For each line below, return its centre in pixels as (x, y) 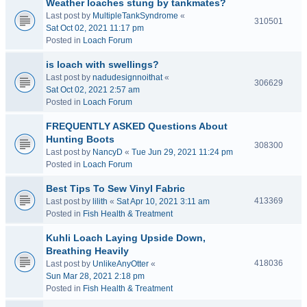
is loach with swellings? (102, 64)
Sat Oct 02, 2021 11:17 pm (95, 28)
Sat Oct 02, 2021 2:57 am (93, 90)
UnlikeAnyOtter (121, 264)
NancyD (108, 152)
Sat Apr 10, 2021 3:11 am (163, 201)
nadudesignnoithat (127, 77)
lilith (100, 201)
